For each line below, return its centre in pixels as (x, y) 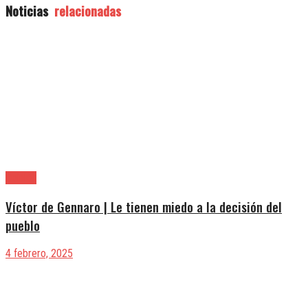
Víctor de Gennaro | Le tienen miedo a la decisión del (144, 206)
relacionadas (86, 11)
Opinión (21, 178)
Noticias (27, 11)
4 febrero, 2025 (39, 254)
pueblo (23, 225)
